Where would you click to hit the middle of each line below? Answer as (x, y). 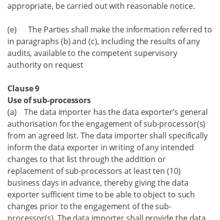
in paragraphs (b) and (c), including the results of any (104, 41)
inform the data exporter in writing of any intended (101, 147)
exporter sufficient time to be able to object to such (101, 194)
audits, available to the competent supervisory (92, 53)
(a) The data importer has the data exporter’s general (108, 112)
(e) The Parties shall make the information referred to (110, 29)
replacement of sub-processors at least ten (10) (94, 171)
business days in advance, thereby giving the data (98, 183)
